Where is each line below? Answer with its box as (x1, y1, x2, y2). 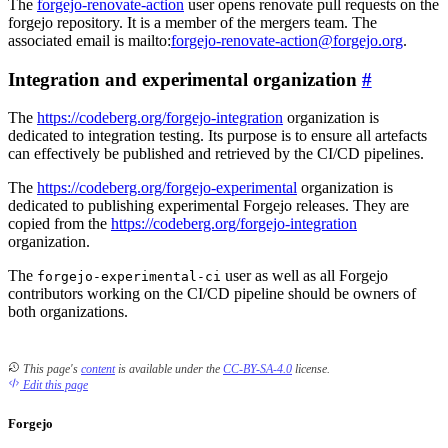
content (81, 362, 115, 377)
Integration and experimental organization (8, 68, 357, 90)
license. (292, 362, 330, 377)
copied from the (8, 215, 111, 233)
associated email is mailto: (8, 31, 171, 49)
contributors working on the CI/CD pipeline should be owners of (8, 285, 416, 303)
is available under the (115, 362, 223, 377)
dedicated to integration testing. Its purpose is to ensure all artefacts (8, 127, 427, 145)
